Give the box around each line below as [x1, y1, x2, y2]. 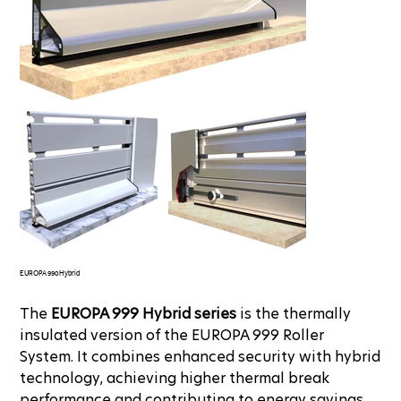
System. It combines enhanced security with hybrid [20, 350, 381, 364]
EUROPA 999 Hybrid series [51, 307, 237, 321]
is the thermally [236, 307, 352, 321]
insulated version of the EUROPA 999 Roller [20, 328, 325, 343]
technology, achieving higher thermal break [20, 371, 330, 386]
